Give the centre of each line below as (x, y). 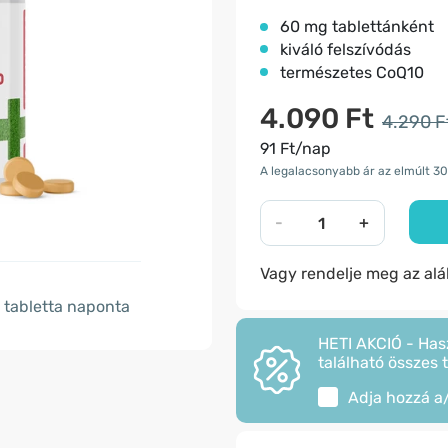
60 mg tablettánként (357, 26)
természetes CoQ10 (352, 72)
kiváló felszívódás (345, 49)
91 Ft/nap (295, 148)
